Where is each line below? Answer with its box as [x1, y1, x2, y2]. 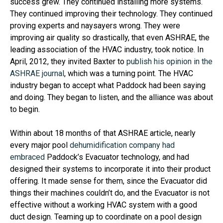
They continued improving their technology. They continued [10, 9, 213, 19]
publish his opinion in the [126, 57, 213, 67]
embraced [10, 152, 45, 162]
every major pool [10, 140, 70, 150]
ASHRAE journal [10, 69, 64, 79]
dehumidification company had [70, 140, 175, 150]
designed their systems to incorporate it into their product [10, 164, 211, 174]
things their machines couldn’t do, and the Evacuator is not [10, 188, 210, 198]
